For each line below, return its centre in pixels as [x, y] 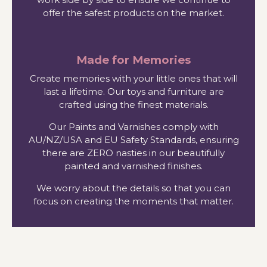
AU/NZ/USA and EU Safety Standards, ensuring [133, 140]
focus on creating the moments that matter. [133, 201]
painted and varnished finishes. [133, 166]
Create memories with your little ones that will [133, 79]
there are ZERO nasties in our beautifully [133, 153]
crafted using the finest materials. [133, 105]
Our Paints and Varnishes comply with [133, 127]
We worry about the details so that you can [133, 188]
